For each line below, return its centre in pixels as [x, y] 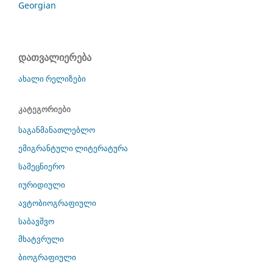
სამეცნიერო [41, 166]
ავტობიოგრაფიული [57, 203]
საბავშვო [36, 221]
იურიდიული [42, 184]
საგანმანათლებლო [57, 129]
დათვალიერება [55, 57]
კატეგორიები [44, 109]
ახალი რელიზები [52, 78]
